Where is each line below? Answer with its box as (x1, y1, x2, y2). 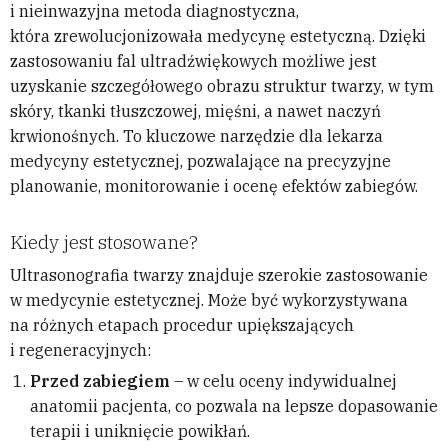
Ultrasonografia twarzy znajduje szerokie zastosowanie (10, 265, 428, 286)
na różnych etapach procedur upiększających (10, 315, 354, 336)
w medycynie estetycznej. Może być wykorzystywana (10, 290, 408, 311)
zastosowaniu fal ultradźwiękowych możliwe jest (10, 51, 377, 72)
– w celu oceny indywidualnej (170, 371, 397, 392)
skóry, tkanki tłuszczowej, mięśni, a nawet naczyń (10, 101, 381, 122)
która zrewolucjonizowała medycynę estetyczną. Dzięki (10, 26, 426, 47)
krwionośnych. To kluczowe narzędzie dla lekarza (10, 126, 383, 147)
